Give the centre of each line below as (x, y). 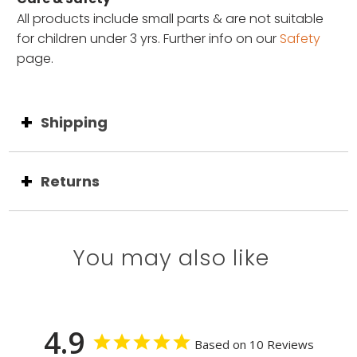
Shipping (75, 123)
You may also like (171, 257)
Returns (71, 182)
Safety (300, 39)
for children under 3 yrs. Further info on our (149, 39)
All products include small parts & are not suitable (171, 19)
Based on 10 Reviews (254, 344)
